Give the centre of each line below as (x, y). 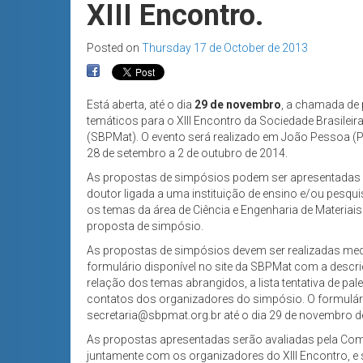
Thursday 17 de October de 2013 (225, 48)
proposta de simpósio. (145, 226)
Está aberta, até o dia (141, 105)
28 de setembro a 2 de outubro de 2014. (187, 154)
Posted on (114, 48)
